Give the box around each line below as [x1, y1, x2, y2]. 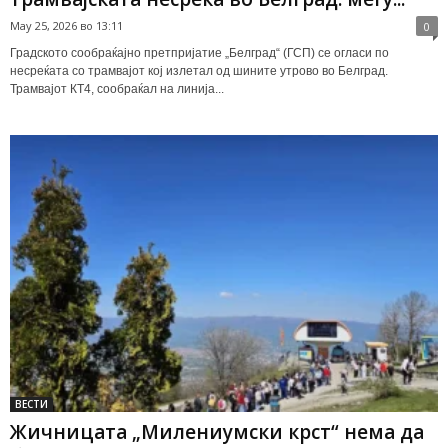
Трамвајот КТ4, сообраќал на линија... [10, 81, 224, 96]
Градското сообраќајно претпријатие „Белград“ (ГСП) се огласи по [10, 45, 389, 60]
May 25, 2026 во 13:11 [10, 17, 123, 33]
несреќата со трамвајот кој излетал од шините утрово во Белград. [10, 63, 388, 78]
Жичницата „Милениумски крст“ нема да [10, 418, 424, 445]
